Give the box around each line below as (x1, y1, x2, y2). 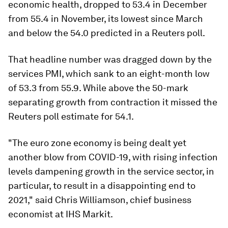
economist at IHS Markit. (8, 208, 113, 219)
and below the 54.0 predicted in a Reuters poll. (8, 27, 205, 38)
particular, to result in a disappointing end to (8, 180, 195, 191)
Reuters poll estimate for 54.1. (8, 110, 134, 122)
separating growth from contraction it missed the (8, 96, 217, 107)
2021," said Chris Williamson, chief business (8, 194, 191, 205)
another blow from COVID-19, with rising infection (8, 151, 218, 162)
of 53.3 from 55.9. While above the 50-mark (8, 82, 188, 93)
